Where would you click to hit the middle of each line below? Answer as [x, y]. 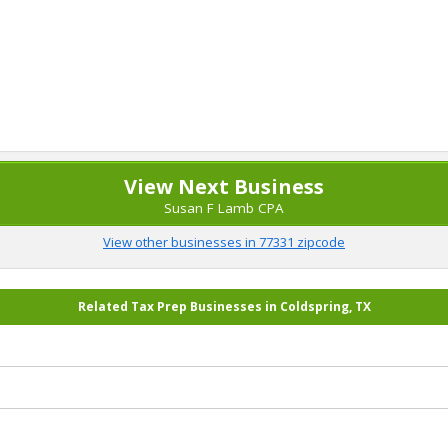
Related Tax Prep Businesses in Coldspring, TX [224, 306]
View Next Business [224, 186]
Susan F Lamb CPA [224, 208]
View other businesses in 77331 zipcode [224, 242]
